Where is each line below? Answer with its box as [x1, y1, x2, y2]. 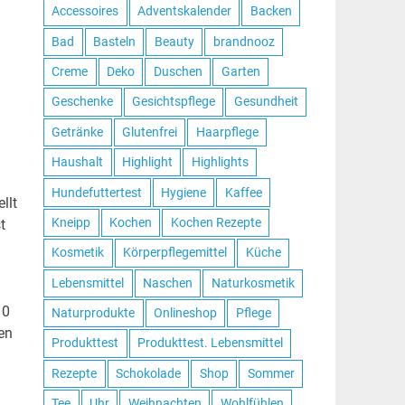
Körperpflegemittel [122, 245, 227, 260]
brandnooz [212, 33, 275, 49]
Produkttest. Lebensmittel [137, 335, 283, 351]
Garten [221, 64, 260, 80]
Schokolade [115, 365, 181, 381]
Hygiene [160, 184, 206, 200]
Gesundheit [233, 94, 298, 109]
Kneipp [52, 214, 91, 230]
